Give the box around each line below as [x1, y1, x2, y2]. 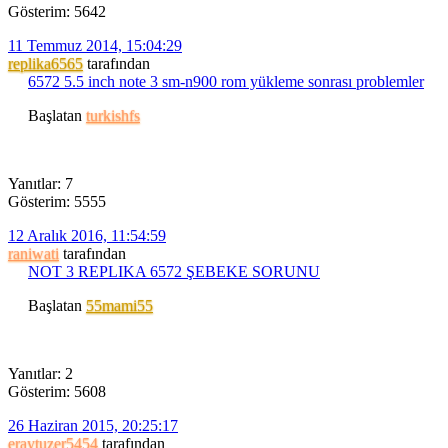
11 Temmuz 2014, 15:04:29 [8, 36, 182, 54]
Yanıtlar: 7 [8, 174, 73, 192]
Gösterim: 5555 [8, 192, 106, 210]
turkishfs [86, 106, 140, 124]
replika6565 [8, 54, 83, 72]
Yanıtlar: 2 [8, 364, 73, 382]
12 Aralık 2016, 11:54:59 [8, 226, 166, 244]
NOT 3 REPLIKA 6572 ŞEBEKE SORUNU [28, 262, 320, 280]
